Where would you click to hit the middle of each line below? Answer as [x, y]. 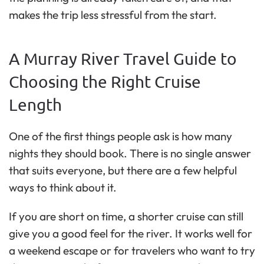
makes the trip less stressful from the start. [113, 14]
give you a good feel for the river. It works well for [131, 233]
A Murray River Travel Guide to [123, 58]
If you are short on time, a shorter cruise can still [126, 216]
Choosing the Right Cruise [105, 81]
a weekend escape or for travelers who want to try [132, 250]
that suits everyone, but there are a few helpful [123, 170]
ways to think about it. [63, 187]
